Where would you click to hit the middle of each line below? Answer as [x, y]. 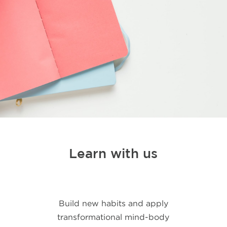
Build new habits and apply [113, 203]
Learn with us [113, 153]
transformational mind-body [113, 217]
